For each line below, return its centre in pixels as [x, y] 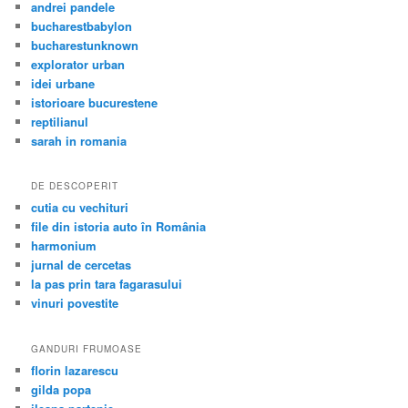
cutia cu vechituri [80, 208]
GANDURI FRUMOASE [87, 348]
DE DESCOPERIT [75, 186]
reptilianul [60, 121]
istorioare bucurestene [95, 102]
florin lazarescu [75, 370]
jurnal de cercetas [82, 265]
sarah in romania [79, 140]
